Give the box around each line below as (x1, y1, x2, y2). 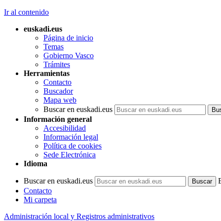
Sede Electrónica (43, 150, 96, 159)
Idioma (24, 159, 47, 168)
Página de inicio (43, 34, 93, 42)
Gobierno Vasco (43, 51, 94, 60)
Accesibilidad (43, 124, 86, 132)
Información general (24, 115, 92, 123)
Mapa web (43, 96, 76, 104)
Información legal (43, 133, 98, 141)
